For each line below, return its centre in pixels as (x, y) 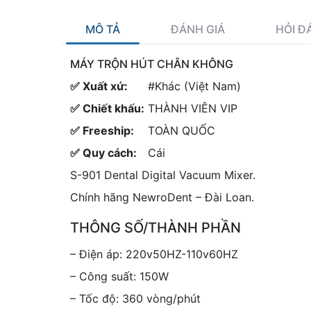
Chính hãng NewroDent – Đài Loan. (162, 197)
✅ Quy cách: (103, 153)
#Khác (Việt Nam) (194, 86)
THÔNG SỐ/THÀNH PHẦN (155, 228)
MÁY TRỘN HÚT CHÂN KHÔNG (152, 64)
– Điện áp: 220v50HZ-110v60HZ (154, 254)
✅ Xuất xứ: (99, 86)
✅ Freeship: (102, 131)
